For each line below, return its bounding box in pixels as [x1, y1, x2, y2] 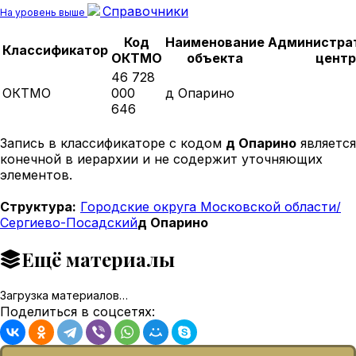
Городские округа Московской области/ [80, 198, 341, 215]
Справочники [103, 2, 188, 19]
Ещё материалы [21, 246, 175, 272]
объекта [187, 49, 243, 66]
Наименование [165, 33, 265, 50]
